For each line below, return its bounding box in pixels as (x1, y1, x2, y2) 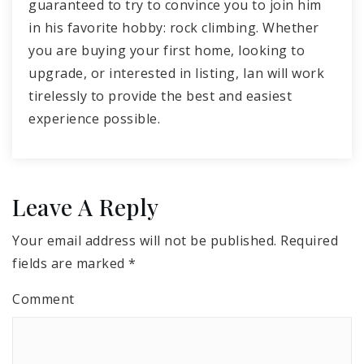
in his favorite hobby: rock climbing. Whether (28, 18, 319, 37)
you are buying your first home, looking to (28, 41, 305, 59)
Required (276, 231, 338, 249)
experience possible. (28, 109, 160, 128)
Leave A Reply (12, 191, 159, 222)
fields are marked (12, 253, 128, 272)
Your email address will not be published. (12, 231, 277, 249)
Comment (12, 289, 75, 308)
